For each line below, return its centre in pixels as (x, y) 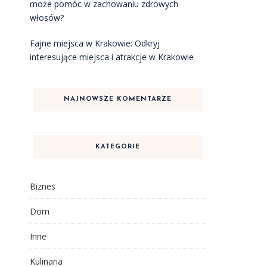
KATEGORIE (118, 147)
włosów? (46, 18)
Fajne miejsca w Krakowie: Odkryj (94, 43)
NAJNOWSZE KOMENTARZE (118, 99)
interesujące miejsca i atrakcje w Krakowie (111, 57)
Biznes (42, 186)
